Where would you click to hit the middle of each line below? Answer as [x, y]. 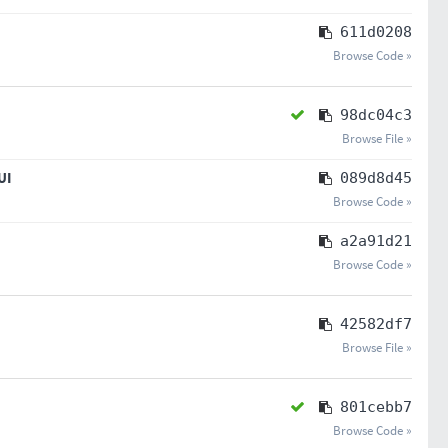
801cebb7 [375, 407]
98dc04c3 [375, 115]
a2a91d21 [375, 241]
